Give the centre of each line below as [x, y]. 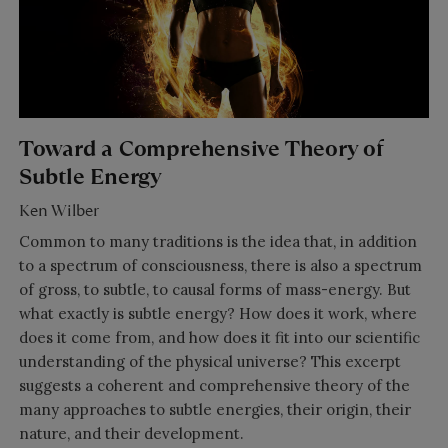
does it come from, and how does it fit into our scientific [219, 338]
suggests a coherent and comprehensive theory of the [214, 386]
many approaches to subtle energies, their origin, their [214, 410]
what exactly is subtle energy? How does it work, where [217, 314]
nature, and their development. [131, 434]
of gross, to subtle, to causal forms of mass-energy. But [214, 290]
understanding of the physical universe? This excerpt [209, 362]
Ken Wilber [58, 211]
